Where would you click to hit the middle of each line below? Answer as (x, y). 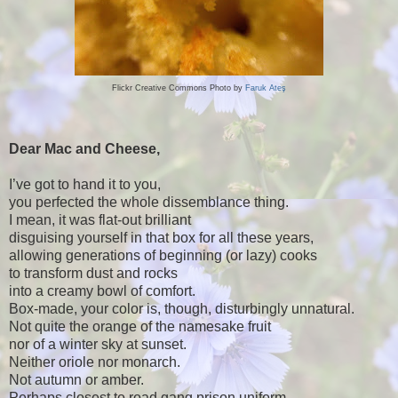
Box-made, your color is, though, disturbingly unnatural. (182, 308)
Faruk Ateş (266, 88)
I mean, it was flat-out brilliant (100, 219)
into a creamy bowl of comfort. (102, 291)
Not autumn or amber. (76, 379)
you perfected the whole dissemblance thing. (149, 202)
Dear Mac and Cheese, (84, 148)
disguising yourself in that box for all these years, (161, 237)
